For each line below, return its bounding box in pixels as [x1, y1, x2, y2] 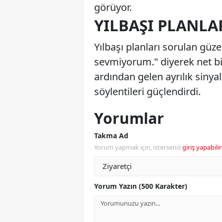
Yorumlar [94, 108, 164, 129]
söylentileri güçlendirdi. [94, 85, 201, 99]
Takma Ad [94, 131, 128, 141]
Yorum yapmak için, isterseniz [94, 143, 182, 152]
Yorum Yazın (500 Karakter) [94, 181, 187, 191]
